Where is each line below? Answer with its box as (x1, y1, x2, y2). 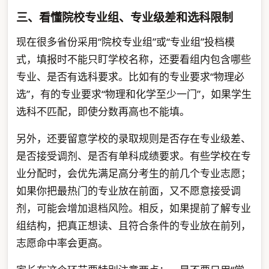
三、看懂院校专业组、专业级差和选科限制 (16, 8, 233, 25)
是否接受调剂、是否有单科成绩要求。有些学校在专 (16, 148, 251, 163)
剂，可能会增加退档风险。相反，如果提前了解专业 (16, 201, 251, 215)
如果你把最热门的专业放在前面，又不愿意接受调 (16, 183, 241, 198)
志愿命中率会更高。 (16, 235, 108, 250)
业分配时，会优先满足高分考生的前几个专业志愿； (16, 166, 251, 180)
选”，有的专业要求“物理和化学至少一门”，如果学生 (16, 86, 252, 101)
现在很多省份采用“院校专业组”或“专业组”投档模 (16, 34, 235, 49)
